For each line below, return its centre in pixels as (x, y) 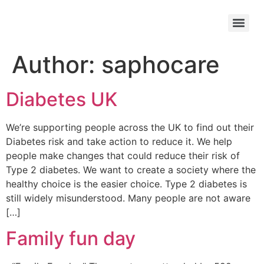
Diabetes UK (62, 99)
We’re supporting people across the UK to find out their (130, 127)
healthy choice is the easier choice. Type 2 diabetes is (126, 184)
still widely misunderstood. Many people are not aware (128, 198)
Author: (57, 65)
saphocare (161, 65)
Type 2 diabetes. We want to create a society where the (131, 170)
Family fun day (71, 239)
